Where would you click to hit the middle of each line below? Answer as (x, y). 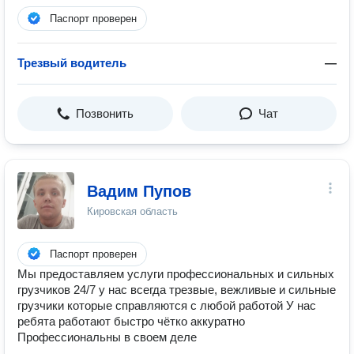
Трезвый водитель (72, 63)
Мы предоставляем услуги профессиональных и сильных (176, 274)
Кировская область (132, 211)
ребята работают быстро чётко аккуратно (131, 321)
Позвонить (105, 113)
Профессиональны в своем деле (107, 337)
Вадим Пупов (139, 191)
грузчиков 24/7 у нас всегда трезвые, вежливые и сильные (177, 290)
